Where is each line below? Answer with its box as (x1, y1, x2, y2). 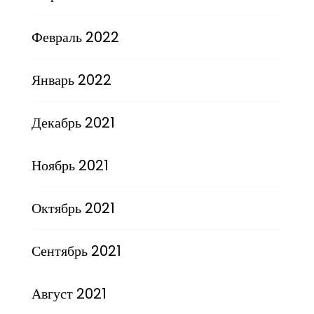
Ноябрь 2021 (31, 155, 109, 175)
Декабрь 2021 (31, 112, 115, 132)
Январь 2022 (31, 69, 111, 90)
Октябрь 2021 (31, 198, 115, 218)
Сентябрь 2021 (31, 240, 121, 261)
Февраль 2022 (31, 27, 119, 47)
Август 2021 (31, 283, 107, 303)
